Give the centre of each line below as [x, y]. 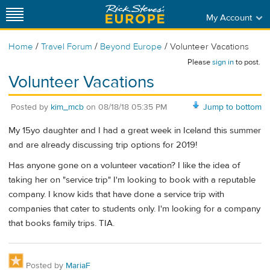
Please [200, 62]
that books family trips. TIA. [61, 223]
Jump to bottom [232, 107]
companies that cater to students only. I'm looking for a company [134, 209]
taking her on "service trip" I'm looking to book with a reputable [132, 180]
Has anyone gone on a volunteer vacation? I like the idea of [124, 165]
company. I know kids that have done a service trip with [116, 194]
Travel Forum [67, 47]
